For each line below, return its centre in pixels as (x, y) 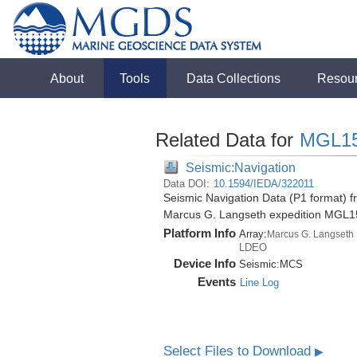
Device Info (204, 263)
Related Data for (227, 140)
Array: (253, 234)
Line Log (259, 282)
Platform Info (199, 233)
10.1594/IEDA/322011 (263, 184)
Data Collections (234, 78)
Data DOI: (188, 184)
